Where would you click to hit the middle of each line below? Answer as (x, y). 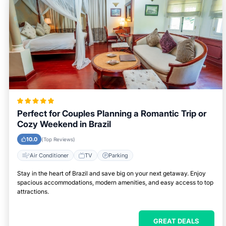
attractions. (33, 191)
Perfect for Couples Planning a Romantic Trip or (112, 114)
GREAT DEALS (177, 221)
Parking (118, 155)
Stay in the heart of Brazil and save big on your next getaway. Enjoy (111, 173)
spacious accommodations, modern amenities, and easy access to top (115, 182)
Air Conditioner (49, 155)
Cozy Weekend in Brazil (64, 124)
